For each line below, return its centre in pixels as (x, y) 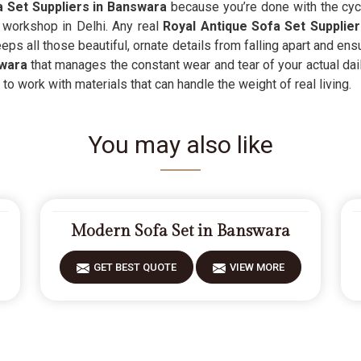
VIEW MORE (257, 267)
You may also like (180, 145)
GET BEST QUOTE (135, 267)
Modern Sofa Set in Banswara (180, 231)
